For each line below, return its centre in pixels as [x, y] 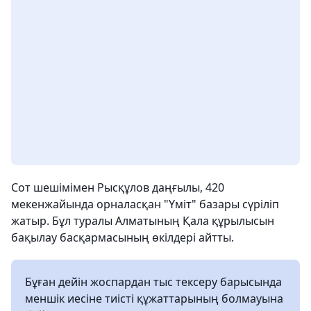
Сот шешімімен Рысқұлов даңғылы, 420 [118, 187]
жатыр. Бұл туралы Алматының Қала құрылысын [143, 221]
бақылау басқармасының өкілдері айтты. [123, 237]
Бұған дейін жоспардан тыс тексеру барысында [153, 282]
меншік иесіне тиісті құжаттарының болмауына [154, 299]
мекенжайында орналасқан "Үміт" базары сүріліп [145, 204]
